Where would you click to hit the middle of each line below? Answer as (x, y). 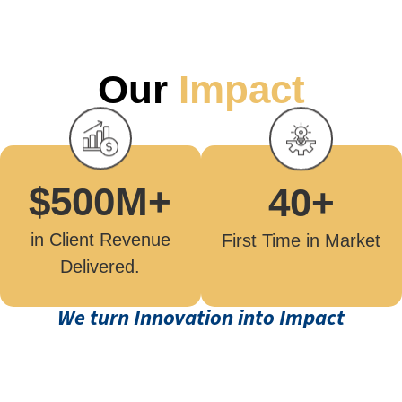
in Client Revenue (100, 239)
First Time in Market (301, 240)
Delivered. (100, 266)
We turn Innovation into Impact (201, 318)
